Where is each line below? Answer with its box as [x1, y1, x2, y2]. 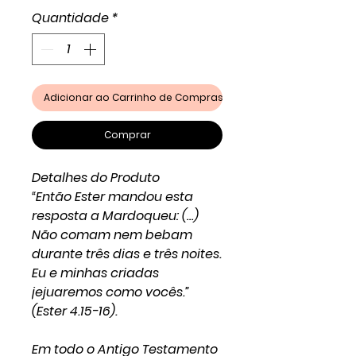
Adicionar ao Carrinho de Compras [44, 91, 223, 104]
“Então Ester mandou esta [32, 188, 193, 206]
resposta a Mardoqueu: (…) [32, 207, 199, 225]
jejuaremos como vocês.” [32, 283, 189, 301]
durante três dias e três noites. [32, 245, 222, 263]
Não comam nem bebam [32, 226, 192, 244]
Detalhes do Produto [32, 168, 160, 187]
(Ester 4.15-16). [32, 302, 118, 320]
